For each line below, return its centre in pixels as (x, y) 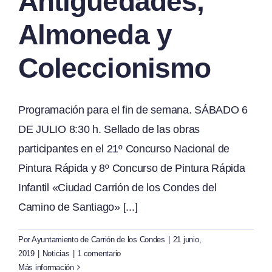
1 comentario (99, 253)
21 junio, (187, 239)
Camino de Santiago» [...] (78, 207)
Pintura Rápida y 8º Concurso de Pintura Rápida (132, 168)
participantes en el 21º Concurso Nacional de (124, 148)
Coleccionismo (115, 68)
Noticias (56, 253)
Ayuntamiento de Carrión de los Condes (98, 239)
